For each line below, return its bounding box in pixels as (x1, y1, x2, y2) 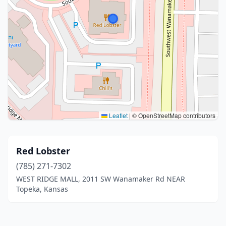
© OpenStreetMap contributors (131, 111, 215, 120)
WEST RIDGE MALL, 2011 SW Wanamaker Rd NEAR (16, 174, 185, 184)
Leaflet (107, 111, 128, 120)
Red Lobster (16, 145, 70, 157)
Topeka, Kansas (16, 184, 68, 194)
